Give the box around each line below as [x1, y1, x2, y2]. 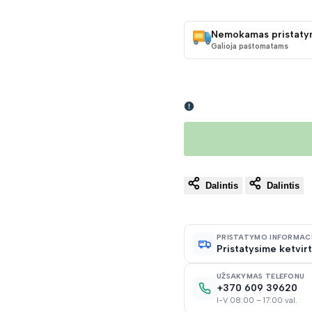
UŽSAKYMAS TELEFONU [216, 271, 305, 281]
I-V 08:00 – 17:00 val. [216, 295, 297, 305]
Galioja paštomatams [210, 42, 288, 52]
